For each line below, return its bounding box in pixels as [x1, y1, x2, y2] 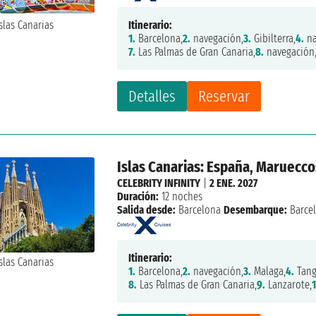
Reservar [198, 87, 250, 107]
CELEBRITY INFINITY [117, 176, 201, 190]
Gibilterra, [251, 32, 296, 46]
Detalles [128, 87, 176, 107]
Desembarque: [224, 203, 288, 217]
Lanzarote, [265, 278, 312, 292]
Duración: [117, 190, 159, 204]
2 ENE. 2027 [209, 176, 258, 190]
